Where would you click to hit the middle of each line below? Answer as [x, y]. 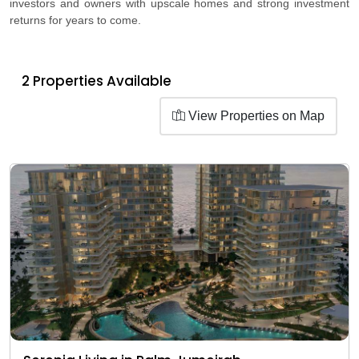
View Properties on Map [255, 115]
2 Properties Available [97, 81]
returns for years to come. [75, 20]
